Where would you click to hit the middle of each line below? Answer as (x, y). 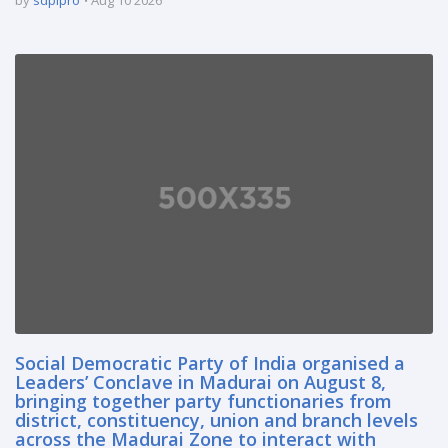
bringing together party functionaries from (203, 400)
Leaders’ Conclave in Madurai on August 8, (200, 381)
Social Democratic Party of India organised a (210, 362)
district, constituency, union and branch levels (216, 419)
